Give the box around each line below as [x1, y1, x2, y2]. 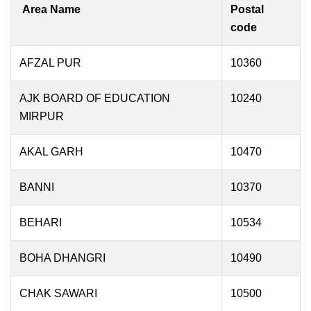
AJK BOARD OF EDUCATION [19, 92, 170, 104]
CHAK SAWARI [19, 287, 97, 299]
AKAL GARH [19, 146, 83, 158]
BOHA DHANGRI [19, 252, 108, 264]
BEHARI [19, 217, 62, 228]
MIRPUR [19, 110, 64, 122]
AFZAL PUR [19, 57, 81, 69]
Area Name [19, 3, 81, 15]
